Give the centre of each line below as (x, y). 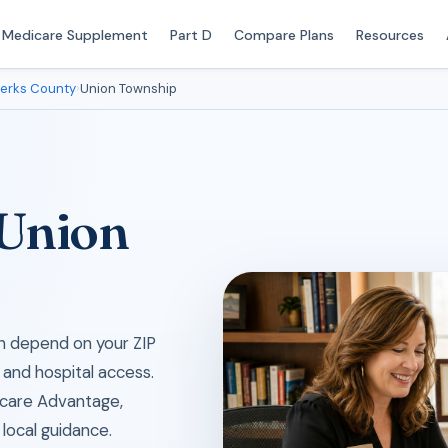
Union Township (128, 88)
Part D (190, 34)
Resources (389, 34)
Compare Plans (283, 34)
